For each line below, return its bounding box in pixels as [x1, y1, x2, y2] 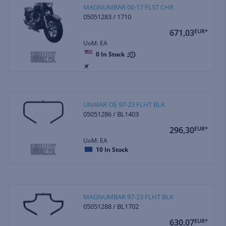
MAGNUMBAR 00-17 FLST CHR [83, 2, 174, 12]
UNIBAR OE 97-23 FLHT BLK [83, 99, 165, 109]
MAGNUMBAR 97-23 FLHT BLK [83, 192, 174, 201]
